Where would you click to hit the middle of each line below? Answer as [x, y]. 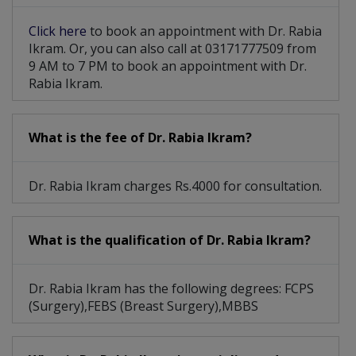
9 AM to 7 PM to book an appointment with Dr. [168, 66]
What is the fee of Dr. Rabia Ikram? [140, 138]
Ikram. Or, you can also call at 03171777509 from [172, 49]
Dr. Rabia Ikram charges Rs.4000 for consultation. [175, 186]
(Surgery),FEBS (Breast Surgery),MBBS [143, 306]
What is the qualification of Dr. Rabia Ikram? [170, 240]
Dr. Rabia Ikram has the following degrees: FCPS [171, 289]
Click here [59, 31]
